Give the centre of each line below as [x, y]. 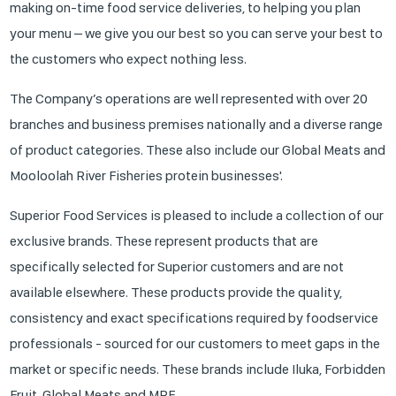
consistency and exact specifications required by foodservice [194, 318]
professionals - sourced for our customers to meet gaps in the [195, 343]
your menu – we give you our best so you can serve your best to [197, 33]
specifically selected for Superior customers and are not [177, 267]
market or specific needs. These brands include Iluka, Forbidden [198, 369]
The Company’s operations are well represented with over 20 [189, 99]
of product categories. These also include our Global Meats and [198, 150]
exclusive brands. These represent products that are [164, 241]
